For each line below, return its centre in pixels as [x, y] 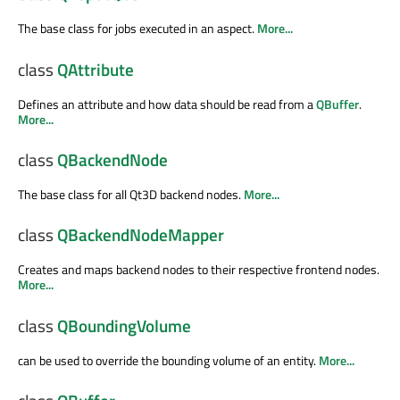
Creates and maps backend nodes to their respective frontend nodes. [199, 270]
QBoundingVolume [124, 325]
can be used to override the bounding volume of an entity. [168, 360]
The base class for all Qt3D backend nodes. [131, 194]
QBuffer [337, 104]
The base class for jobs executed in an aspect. [137, 29]
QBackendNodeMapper [141, 235]
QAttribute [96, 69]
